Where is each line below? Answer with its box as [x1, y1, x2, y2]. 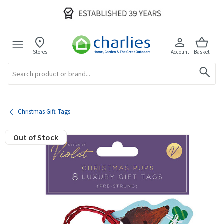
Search [8, 62, 22, 70]
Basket [194, 48, 210, 56]
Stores [32, 48, 47, 56]
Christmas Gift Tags [18, 107, 70, 116]
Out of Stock [13, 132, 58, 143]
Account [170, 48, 189, 56]
